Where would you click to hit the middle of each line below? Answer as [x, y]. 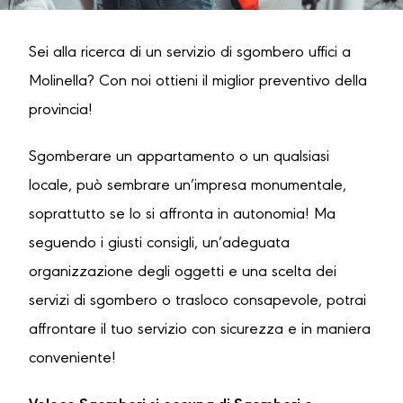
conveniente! [75, 358]
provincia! [61, 110]
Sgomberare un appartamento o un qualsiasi [179, 157]
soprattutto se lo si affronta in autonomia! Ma [182, 215]
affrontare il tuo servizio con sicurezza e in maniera [200, 330]
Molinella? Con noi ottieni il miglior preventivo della [198, 81]
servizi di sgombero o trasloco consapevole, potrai [197, 301]
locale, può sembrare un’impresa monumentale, [188, 186]
